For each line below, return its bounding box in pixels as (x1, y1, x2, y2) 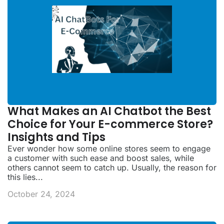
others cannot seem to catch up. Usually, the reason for (7, 162, 216, 173)
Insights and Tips (7, 129, 105, 145)
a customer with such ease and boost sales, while (7, 153, 194, 163)
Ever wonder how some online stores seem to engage (7, 143, 210, 154)
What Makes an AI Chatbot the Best (7, 103, 211, 119)
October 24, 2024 (7, 188, 75, 199)
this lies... (7, 172, 43, 182)
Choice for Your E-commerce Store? (7, 116, 213, 132)
